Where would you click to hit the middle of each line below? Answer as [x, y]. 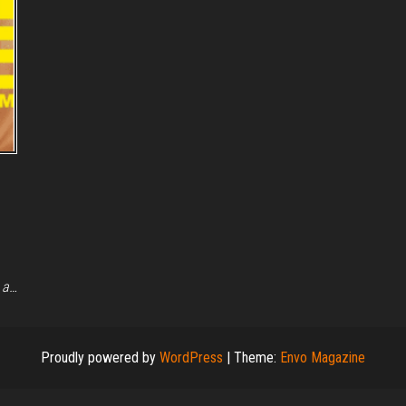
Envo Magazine [323, 358]
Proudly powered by [100, 358]
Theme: [257, 358]
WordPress [191, 358]
